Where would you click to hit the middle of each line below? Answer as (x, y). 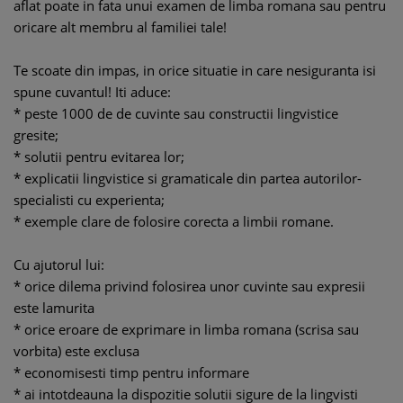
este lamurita (54, 308)
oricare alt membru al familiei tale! (120, 27)
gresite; (38, 135)
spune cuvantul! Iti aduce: (92, 92)
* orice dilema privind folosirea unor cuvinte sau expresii (189, 286)
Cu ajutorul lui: (59, 264)
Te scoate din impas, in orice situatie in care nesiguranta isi (195, 70)
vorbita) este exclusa (76, 351)
